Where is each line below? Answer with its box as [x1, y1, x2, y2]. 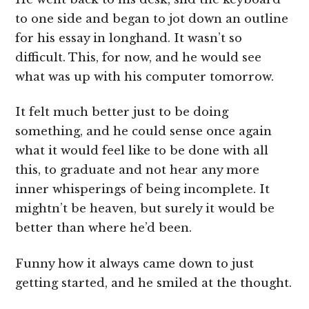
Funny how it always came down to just [15, 256, 255, 271]
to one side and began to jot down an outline [15, 11, 289, 26]
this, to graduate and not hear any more [15, 163, 260, 178]
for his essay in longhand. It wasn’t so [15, 30, 243, 46]
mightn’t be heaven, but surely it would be [15, 201, 275, 217]
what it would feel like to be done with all [15, 143, 269, 159]
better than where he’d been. [15, 221, 192, 236]
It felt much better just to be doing [15, 105, 229, 120]
